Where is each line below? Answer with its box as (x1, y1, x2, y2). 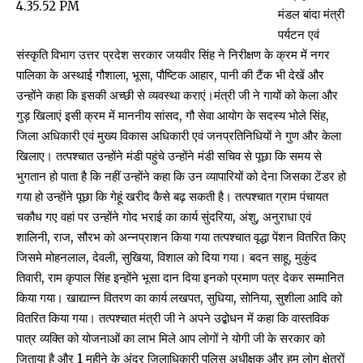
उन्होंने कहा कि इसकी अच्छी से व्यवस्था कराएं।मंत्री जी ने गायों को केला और (16, 88, 338, 103)
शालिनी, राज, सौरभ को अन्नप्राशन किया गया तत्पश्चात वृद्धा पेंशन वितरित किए (16, 229, 346, 245)
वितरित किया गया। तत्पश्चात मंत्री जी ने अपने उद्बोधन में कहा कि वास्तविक (16, 310, 329, 326)
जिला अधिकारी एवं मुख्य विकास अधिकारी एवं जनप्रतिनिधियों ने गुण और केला (16, 128, 341, 143)
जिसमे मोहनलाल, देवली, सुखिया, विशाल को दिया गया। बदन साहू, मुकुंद (16, 250, 317, 265)
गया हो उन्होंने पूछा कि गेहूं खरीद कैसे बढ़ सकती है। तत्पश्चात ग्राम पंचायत (16, 189, 328, 204)
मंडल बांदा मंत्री (277, 6, 344, 22)
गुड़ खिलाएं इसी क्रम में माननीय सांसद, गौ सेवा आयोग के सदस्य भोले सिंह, (16, 108, 329, 123)
